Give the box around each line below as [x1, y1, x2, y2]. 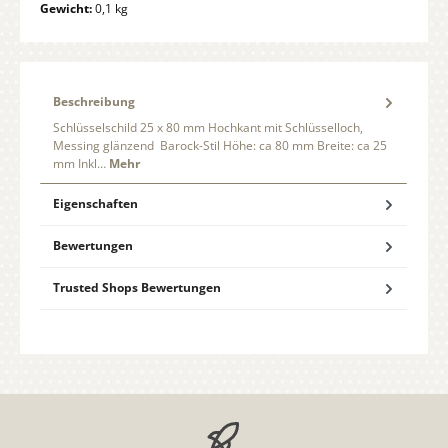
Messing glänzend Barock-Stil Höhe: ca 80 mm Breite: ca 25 [53, 136, 387, 154]
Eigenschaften [53, 195, 138, 213]
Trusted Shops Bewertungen [53, 279, 221, 297]
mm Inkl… [53, 154, 109, 172]
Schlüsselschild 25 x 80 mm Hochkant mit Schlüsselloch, [53, 118, 363, 136]
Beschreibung [53, 93, 135, 111]
